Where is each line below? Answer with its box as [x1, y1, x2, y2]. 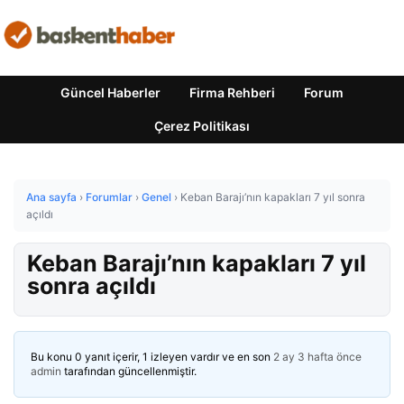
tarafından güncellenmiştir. [61, 364, 197, 378]
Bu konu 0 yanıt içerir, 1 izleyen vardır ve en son [31, 350, 273, 363]
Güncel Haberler [60, 85, 161, 100]
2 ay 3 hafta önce [273, 350, 362, 363]
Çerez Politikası [154, 118, 250, 133]
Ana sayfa [26, 190, 77, 204]
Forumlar [86, 190, 133, 204]
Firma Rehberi [189, 85, 275, 100]
